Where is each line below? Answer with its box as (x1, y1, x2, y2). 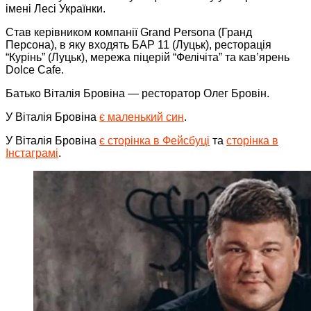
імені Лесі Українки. (6, 2, 106, 15)
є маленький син (99, 110, 184, 123)
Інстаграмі (6, 146, 58, 159)
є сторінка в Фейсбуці (99, 134, 210, 146)
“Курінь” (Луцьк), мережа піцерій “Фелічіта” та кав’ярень (6, 51, 289, 63)
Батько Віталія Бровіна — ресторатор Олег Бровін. (6, 87, 269, 99)
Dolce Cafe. (6, 63, 64, 76)
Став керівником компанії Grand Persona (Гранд (6, 26, 252, 38)
